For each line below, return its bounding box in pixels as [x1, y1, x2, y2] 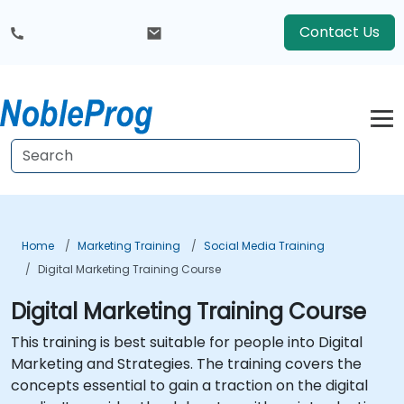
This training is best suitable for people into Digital [11, 332, 363, 353]
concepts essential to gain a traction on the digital [11, 375, 368, 396]
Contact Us [299, 22, 380, 42]
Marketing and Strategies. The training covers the [11, 353, 362, 374]
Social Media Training [204, 238, 325, 253]
